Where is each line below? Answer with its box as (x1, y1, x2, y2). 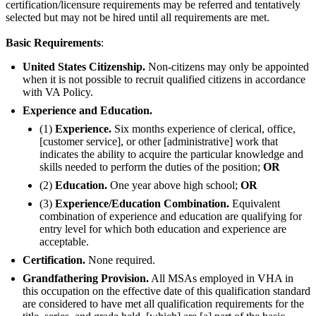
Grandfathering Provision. (23, 272, 149, 284)
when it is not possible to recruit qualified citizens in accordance (23, 73, 305, 85)
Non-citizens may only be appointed (148, 60, 309, 73)
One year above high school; (107, 178, 241, 191)
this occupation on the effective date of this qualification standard (23, 284, 310, 297)
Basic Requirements (6, 36, 101, 49)
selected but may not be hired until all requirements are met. (6, 11, 269, 23)
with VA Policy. (23, 85, 93, 98)
